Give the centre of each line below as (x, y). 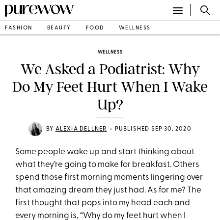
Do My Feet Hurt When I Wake (110, 87)
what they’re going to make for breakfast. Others (108, 165)
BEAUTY (59, 28)
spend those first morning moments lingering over (109, 178)
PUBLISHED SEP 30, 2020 (153, 129)
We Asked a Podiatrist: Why (110, 69)
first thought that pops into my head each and (103, 203)
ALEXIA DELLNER (81, 129)
